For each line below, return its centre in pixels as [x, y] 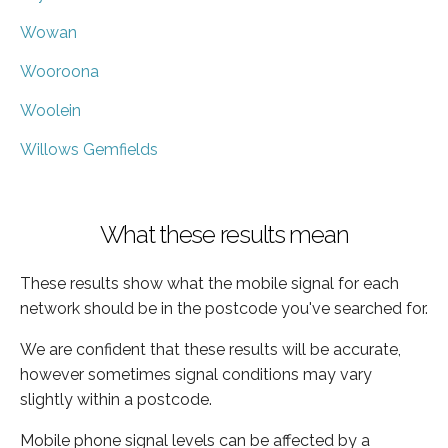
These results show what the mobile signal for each [209, 283]
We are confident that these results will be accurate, [210, 349]
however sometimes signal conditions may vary [196, 374]
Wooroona [59, 71]
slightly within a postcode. [116, 399]
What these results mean [224, 234]
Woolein [50, 110]
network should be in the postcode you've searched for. [224, 308]
